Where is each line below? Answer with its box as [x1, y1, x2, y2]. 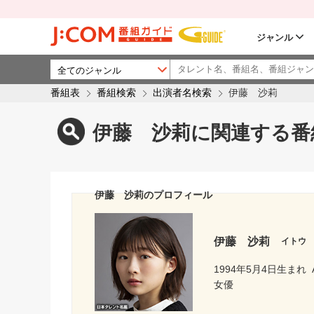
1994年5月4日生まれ [214, 263, 306, 275]
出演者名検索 [153, 88, 212, 98]
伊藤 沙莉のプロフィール [95, 189, 212, 201]
